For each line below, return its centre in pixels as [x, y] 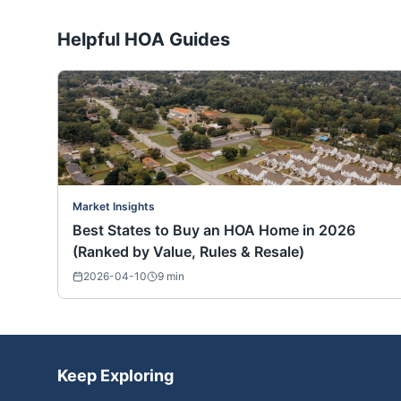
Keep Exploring [115, 376]
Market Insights [114, 207]
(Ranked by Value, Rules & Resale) [188, 252]
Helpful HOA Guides [144, 40]
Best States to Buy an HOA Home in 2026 [214, 230]
